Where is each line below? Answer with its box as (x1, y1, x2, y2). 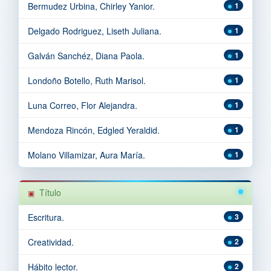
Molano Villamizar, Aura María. (28, 148, 145, 161)
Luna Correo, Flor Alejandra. (28, 99, 137, 111)
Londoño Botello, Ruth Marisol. (28, 74, 146, 87)
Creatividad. (28, 235, 74, 248)
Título (39, 186, 61, 198)
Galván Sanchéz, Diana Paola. (28, 49, 145, 62)
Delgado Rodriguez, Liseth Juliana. (28, 24, 162, 37)
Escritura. (28, 211, 64, 223)
